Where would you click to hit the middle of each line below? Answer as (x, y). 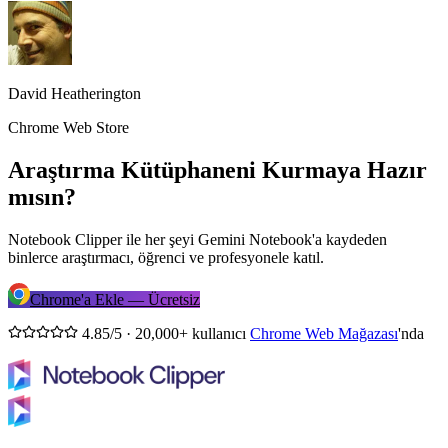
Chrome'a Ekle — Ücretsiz (115, 300)
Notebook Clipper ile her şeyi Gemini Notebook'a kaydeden (197, 240)
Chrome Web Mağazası (324, 334)
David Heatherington (74, 94)
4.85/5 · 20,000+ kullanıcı (166, 334)
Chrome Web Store (68, 128)
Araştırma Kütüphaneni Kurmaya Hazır (217, 170)
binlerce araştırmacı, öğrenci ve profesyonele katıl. (166, 258)
